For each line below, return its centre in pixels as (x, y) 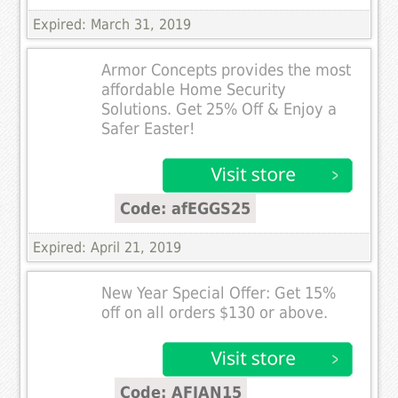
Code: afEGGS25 (186, 208)
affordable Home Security (194, 89)
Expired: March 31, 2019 (112, 24)
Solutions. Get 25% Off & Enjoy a (219, 109)
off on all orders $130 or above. (215, 312)
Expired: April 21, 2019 (107, 247)
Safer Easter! (148, 128)
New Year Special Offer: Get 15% (219, 293)
